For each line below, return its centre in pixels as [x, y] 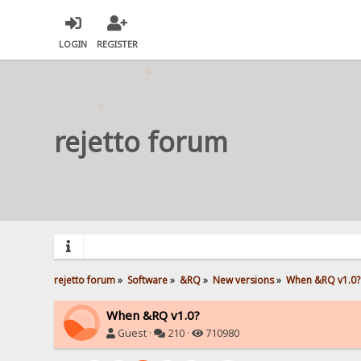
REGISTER [118, 44]
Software [148, 279]
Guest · [135, 333]
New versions [243, 279]
